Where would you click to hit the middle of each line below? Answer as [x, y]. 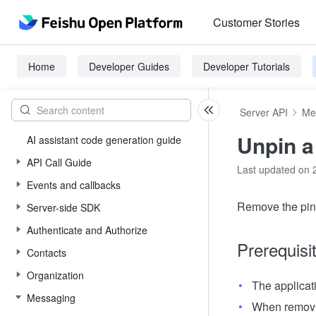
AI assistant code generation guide [104, 140]
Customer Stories [256, 22]
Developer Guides [129, 66]
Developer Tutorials [247, 66]
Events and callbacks [74, 185]
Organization [55, 275]
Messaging [51, 298]
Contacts [47, 253]
